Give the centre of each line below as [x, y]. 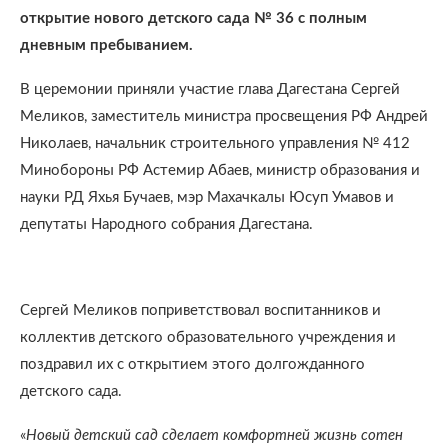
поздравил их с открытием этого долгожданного [192, 364]
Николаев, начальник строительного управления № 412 [215, 143]
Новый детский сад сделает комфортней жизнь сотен [214, 435]
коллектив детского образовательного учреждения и [208, 337]
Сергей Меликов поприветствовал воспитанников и [200, 310]
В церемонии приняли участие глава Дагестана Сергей [210, 89]
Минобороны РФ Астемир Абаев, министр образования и [220, 170]
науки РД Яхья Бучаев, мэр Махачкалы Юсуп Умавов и [207, 197]
